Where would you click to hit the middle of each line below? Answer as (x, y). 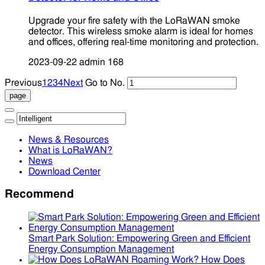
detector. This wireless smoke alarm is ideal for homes (141, 32)
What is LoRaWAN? (70, 151)
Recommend (39, 195)
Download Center (64, 172)
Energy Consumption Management (101, 249)
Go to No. (105, 83)
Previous (23, 83)
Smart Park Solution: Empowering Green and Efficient (139, 238)
